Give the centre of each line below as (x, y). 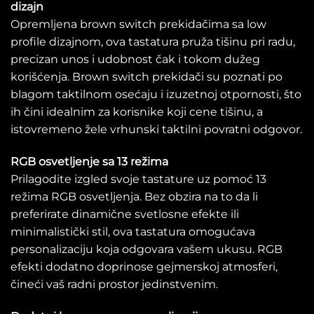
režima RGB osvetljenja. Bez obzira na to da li (134, 197)
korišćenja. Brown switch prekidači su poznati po (146, 77)
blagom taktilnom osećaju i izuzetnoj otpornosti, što (156, 95)
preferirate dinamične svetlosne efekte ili (125, 214)
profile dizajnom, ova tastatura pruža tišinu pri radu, (153, 42)
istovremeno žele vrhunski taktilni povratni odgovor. (156, 130)
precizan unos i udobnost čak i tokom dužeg (135, 60)
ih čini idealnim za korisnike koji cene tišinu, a (137, 112)
